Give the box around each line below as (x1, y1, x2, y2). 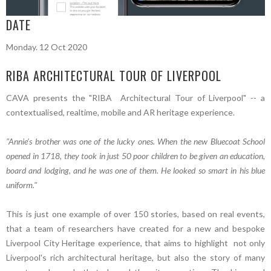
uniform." (6, 179, 37, 190)
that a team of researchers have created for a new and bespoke (6, 223, 265, 233)
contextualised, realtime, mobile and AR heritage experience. (6, 106, 235, 117)
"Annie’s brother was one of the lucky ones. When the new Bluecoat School (6, 135, 265, 146)
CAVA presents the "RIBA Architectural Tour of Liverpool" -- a (6, 92, 265, 103)
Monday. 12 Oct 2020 (6, 41, 87, 52)
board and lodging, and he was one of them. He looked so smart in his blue (6, 165, 265, 175)
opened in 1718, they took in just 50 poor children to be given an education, (6, 150, 265, 161)
